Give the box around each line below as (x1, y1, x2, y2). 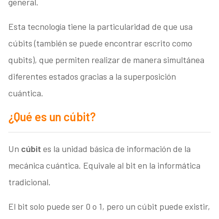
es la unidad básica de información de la (41, 143, 191, 154)
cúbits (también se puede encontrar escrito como (8, 38, 193, 49)
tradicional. (8, 176, 51, 188)
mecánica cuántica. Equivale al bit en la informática (8, 160, 201, 171)
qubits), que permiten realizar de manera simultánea (8, 54, 205, 66)
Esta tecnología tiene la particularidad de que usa (8, 21, 193, 32)
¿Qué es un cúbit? (8, 109, 96, 124)
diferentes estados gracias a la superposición (8, 71, 176, 82)
